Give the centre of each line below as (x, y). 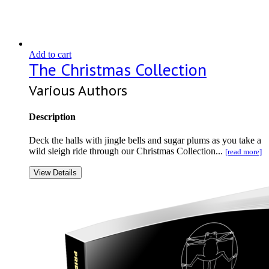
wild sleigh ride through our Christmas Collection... (127, 151)
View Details (55, 173)
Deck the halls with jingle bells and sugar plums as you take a (145, 141)
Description (52, 116)
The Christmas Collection (118, 69)
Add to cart (50, 54)
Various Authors (78, 90)
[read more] (243, 152)
